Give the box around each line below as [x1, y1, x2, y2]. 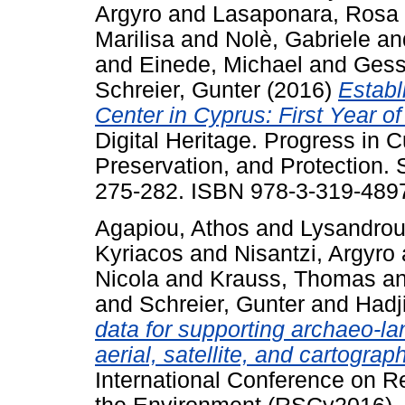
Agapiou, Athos [95, 215, 250, 240]
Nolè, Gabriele [225, 26, 371, 52]
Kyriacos [95, 240, 184, 266]
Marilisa [95, 26, 174, 52]
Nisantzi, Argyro [234, 240, 395, 266]
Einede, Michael [139, 52, 303, 77]
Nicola [95, 266, 159, 291]
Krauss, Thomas [210, 266, 376, 291]
